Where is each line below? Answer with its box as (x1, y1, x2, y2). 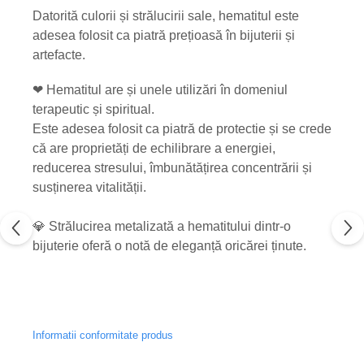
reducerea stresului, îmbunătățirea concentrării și (32, 161, 312, 175)
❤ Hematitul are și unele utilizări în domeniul (32, 83, 288, 97)
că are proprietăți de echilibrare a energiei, (32, 141, 275, 155)
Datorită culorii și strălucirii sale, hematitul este (32, 9, 299, 23)
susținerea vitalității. (32, 180, 149, 194)
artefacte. (32, 48, 85, 62)
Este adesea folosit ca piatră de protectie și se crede (32, 122, 331, 136)
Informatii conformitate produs (32, 329, 173, 341)
